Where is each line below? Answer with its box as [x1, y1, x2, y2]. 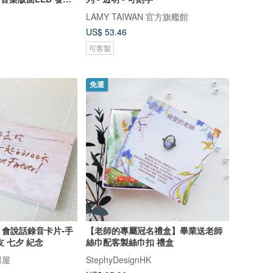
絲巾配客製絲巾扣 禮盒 [85, 236, 174, 249]
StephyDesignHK [85, 253, 151, 266]
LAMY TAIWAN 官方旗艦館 [85, 10, 188, 23]
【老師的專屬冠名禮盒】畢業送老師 [85, 224, 222, 237]
